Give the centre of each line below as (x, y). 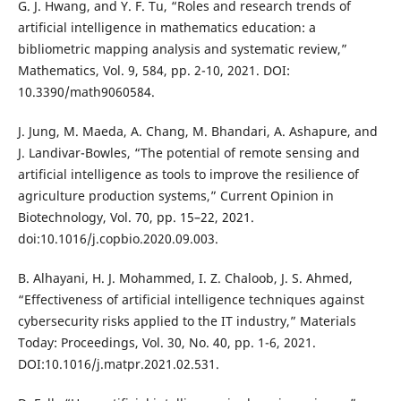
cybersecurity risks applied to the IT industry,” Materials (187, 321)
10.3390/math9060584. (86, 92)
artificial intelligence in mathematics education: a (166, 28)
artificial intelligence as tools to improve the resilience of (188, 175)
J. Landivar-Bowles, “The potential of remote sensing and (188, 153)
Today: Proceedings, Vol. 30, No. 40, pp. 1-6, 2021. (166, 343)
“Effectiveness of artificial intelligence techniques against (191, 300)
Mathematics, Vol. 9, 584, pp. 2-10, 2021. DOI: (154, 71)
